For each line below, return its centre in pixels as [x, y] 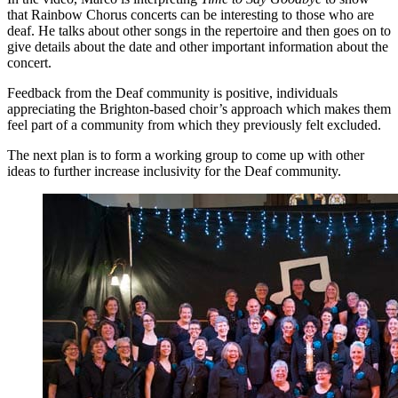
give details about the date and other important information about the [198, 47]
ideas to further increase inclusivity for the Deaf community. [174, 171]
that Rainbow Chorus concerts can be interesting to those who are [191, 15]
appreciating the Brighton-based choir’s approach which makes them [199, 109]
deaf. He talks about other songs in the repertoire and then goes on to [199, 31]
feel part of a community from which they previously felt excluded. [194, 125]
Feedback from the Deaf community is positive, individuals [172, 93]
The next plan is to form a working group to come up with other [186, 155]
